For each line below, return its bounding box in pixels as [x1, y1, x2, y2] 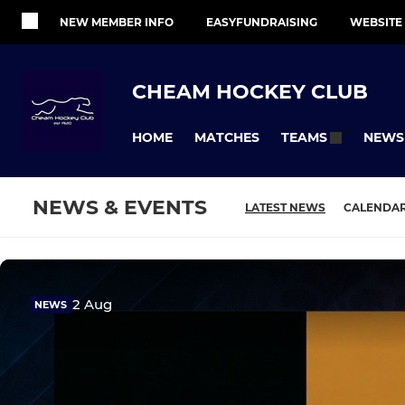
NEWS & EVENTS [33, 195, 207, 221]
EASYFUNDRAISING [206, 15, 317, 29]
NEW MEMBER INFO [60, 15, 174, 29]
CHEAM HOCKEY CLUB [132, 79, 368, 104]
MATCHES [194, 128, 259, 146]
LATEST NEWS [245, 201, 325, 215]
